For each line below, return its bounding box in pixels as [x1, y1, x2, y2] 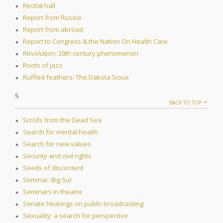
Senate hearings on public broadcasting [23, 199, 143, 209]
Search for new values [23, 139, 91, 149]
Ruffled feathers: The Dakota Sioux [23, 73, 129, 82]
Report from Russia [23, 13, 81, 22]
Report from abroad [23, 25, 83, 34]
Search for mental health [23, 127, 98, 137]
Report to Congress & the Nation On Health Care [23, 37, 168, 46]
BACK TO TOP [169, 99, 203, 106]
